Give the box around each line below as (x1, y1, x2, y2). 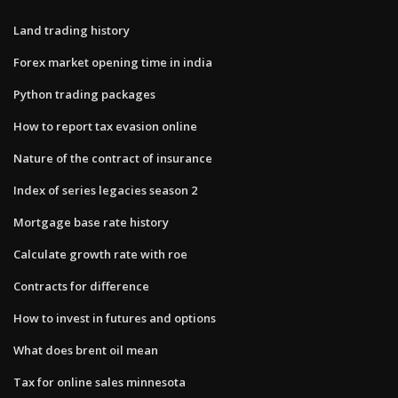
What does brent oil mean (13, 341, 158, 358)
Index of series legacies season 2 (13, 181, 197, 198)
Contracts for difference (13, 277, 149, 294)
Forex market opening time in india (13, 53, 212, 70)
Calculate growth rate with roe (13, 245, 187, 262)
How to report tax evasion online (13, 117, 197, 134)
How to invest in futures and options (13, 309, 216, 326)
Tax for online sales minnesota (13, 373, 186, 390)
